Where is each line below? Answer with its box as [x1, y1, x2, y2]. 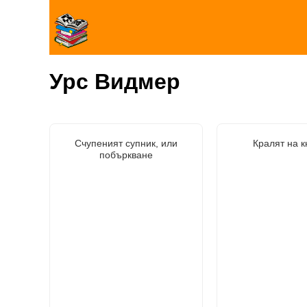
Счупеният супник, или [75, 137, 177, 149]
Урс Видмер [49, 69, 180, 95]
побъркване [99, 149, 153, 160]
